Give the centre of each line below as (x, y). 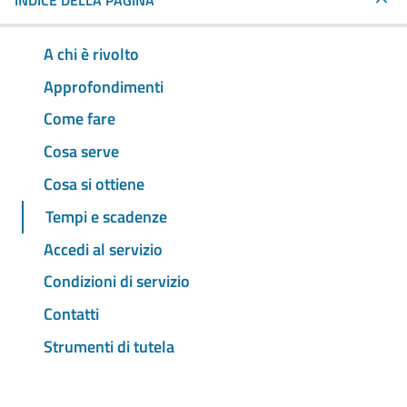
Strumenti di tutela (109, 346)
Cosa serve (81, 152)
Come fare (79, 119)
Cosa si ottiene (94, 184)
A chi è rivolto (91, 54)
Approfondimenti (104, 86)
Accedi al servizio (103, 249)
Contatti (71, 314)
